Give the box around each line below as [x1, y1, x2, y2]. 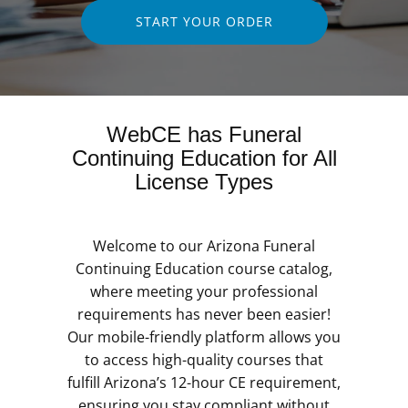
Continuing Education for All [71, 145, 337, 170]
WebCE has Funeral [107, 121, 301, 147]
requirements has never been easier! [77, 303, 331, 324]
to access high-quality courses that [85, 349, 323, 370]
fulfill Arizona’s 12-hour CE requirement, [67, 372, 341, 393]
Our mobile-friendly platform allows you [67, 326, 341, 347]
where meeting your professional [90, 280, 318, 301]
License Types [135, 168, 273, 194]
